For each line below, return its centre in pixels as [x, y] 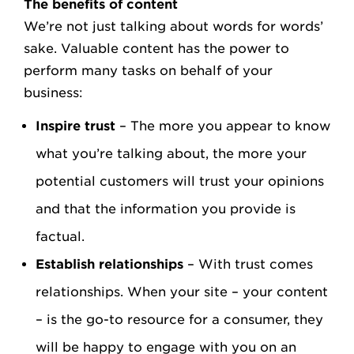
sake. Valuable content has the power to [156, 49]
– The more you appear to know [223, 126]
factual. [60, 237]
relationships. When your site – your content [182, 292]
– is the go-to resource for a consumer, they [179, 320]
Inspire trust [75, 126]
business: [53, 93]
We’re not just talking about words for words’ [173, 26]
